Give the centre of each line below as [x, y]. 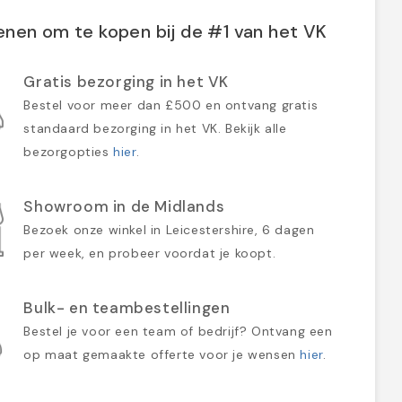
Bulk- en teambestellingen [127, 307]
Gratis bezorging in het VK [126, 81]
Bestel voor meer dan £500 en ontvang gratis [171, 105]
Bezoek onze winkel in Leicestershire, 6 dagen [169, 229]
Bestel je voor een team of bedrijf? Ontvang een [178, 331]
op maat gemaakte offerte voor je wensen [162, 354]
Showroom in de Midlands [124, 206]
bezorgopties [69, 151]
